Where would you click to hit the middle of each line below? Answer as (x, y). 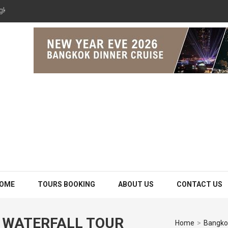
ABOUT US (136, 184)
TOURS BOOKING (66, 184)
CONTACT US (199, 184)
